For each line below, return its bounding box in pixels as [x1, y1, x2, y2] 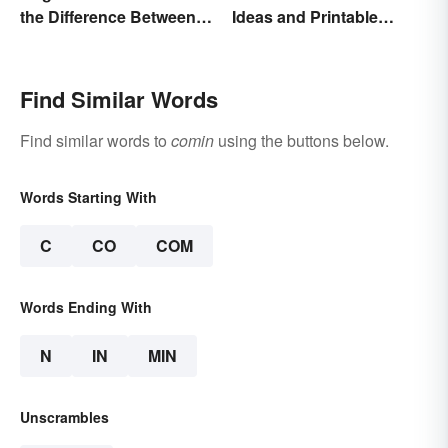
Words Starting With [20, 186, 157, 207]
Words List [232, 28, 314, 52]
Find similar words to [20, 128, 171, 152]
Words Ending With [20, 296, 152, 317]
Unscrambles [20, 406, 109, 427]
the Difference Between [20, 4, 196, 28]
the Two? [20, 28, 89, 52]
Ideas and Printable [232, 4, 378, 28]
